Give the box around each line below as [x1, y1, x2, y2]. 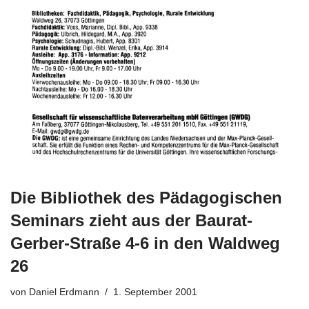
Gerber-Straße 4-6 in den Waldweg [10, 233, 280, 252]
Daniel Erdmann [29, 286, 99, 297]
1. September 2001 [113, 286, 197, 297]
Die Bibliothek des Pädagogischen [10, 188, 282, 207]
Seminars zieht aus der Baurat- [10, 210, 252, 230]
